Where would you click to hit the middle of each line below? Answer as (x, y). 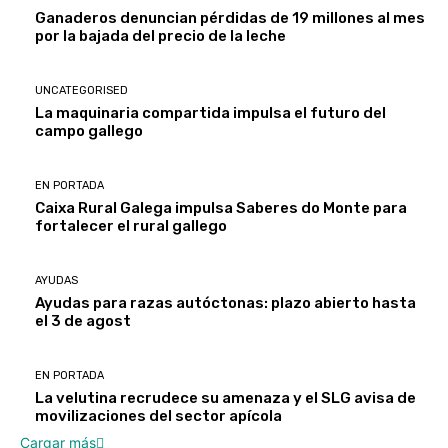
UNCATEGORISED (81, 90)
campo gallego (89, 131)
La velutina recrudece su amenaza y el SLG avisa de (225, 398)
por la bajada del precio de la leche (160, 36)
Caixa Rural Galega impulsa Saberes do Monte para (221, 208)
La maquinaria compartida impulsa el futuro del (210, 113)
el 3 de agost (83, 321)
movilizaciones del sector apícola (158, 416)
